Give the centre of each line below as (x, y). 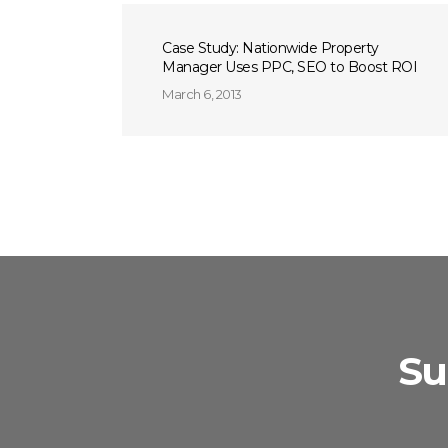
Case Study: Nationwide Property (270, 48)
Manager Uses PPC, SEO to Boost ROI (289, 67)
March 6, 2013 (202, 94)
